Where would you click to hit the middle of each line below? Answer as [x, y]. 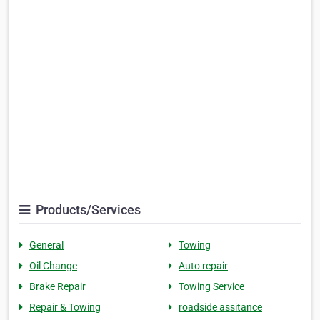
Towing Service [211, 287]
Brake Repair [57, 287]
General [46, 245]
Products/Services [87, 210]
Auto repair [203, 266]
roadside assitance [220, 307]
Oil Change [53, 266]
